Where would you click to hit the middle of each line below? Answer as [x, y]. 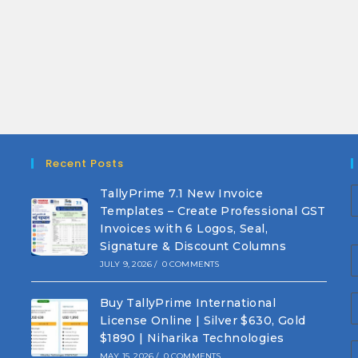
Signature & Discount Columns [193, 246]
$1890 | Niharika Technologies [192, 338]
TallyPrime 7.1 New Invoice [181, 193]
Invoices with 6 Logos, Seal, [183, 229]
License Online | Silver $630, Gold [203, 320]
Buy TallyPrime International [187, 303]
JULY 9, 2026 [126, 264]
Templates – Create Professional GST [213, 211]
